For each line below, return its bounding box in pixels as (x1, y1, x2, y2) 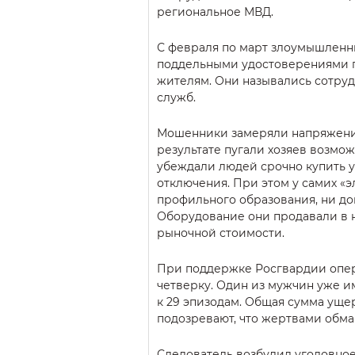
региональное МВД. (157, 4, 273, 19)
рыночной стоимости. (157, 225, 284, 240)
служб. (157, 90, 196, 105)
